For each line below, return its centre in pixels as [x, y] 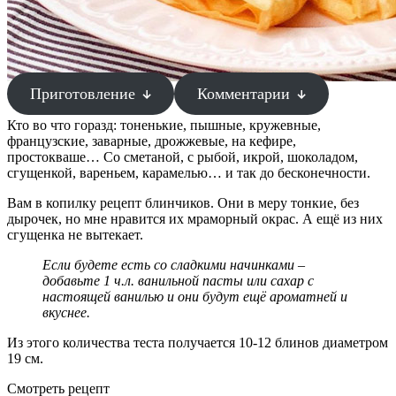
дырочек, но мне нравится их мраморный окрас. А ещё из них [195, 219]
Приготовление [84, 94]
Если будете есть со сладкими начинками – [174, 265]
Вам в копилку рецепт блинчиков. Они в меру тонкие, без [183, 203]
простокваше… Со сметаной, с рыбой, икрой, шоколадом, [183, 157]
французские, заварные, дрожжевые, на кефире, [152, 141]
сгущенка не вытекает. [75, 235]
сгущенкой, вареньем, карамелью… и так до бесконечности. [189, 173]
